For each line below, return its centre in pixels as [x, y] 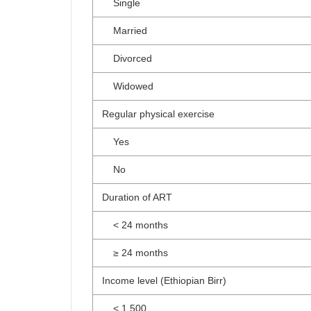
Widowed [128, 86]
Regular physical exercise [158, 114]
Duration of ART [137, 197]
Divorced [127, 58]
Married [125, 31]
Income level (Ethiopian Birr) [164, 280]
